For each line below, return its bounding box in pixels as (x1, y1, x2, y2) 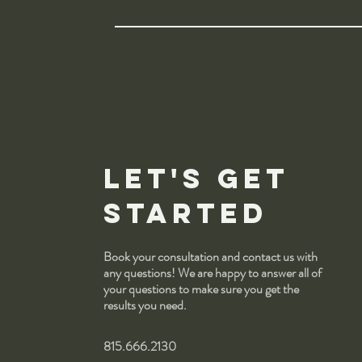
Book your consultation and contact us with (103, 247, 318, 266)
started (103, 196, 268, 230)
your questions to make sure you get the (103, 280, 299, 298)
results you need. (103, 296, 187, 314)
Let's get (103, 161, 289, 196)
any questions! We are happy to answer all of (103, 263, 322, 282)
